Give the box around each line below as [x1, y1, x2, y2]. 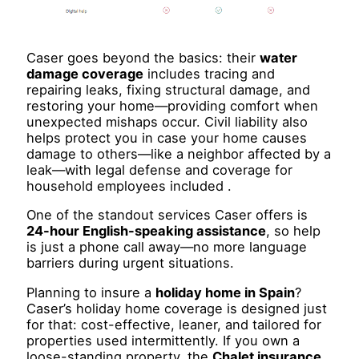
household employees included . [26, 178, 232, 195]
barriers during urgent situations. [26, 255, 235, 272]
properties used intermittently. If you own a [26, 332, 301, 349]
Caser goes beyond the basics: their [26, 50, 260, 67]
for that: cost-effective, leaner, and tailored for [26, 316, 322, 333]
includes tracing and [143, 66, 276, 83]
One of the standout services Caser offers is [26, 207, 309, 224]
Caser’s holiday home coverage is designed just [26, 300, 328, 317]
